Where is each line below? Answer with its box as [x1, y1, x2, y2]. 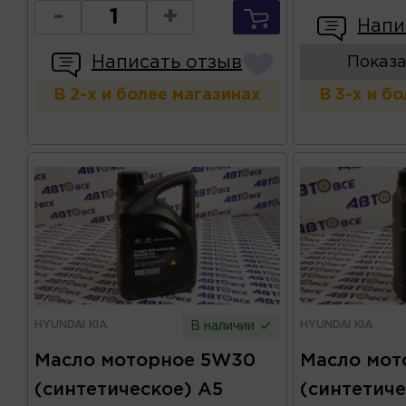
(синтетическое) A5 [34, 381, 223, 398]
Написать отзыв [92, 54, 242, 72]
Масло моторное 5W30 [34, 352, 256, 369]
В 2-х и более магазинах [53, 88, 261, 103]
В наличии [189, 320, 258, 332]
